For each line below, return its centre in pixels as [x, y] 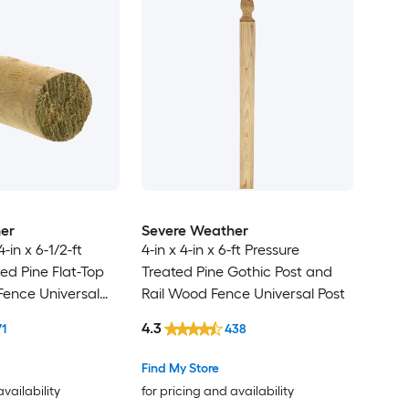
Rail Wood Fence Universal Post [243, 294]
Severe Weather [194, 231]
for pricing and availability [217, 392]
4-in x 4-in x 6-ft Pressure [220, 250]
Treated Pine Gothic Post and [236, 272]
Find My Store [180, 369]
